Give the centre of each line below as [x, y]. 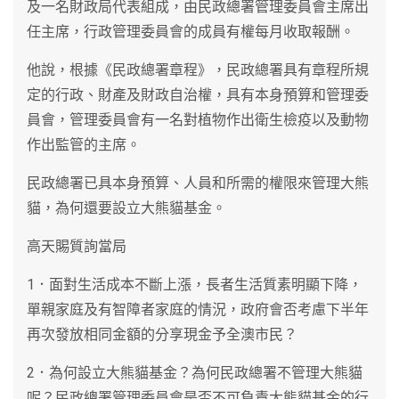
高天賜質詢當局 [77, 246]
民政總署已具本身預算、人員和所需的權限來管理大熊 [198, 183]
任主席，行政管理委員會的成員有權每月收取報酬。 [191, 31]
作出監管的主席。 [84, 144]
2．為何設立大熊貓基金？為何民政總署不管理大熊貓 [195, 372]
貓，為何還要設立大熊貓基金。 [126, 208]
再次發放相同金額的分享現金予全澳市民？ [162, 334]
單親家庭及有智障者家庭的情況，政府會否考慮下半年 [198, 309]
